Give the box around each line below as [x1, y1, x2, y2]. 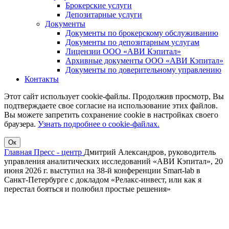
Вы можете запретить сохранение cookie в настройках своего [4, 110, 218, 119]
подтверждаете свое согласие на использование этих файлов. [4, 101, 218, 110]
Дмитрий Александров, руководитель [84, 148, 216, 156]
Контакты [25, 75, 59, 83]
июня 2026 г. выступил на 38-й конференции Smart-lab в [4, 166, 200, 175]
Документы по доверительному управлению [65, 65, 221, 74]
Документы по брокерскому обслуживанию [65, 29, 218, 37]
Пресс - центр [34, 148, 84, 156]
